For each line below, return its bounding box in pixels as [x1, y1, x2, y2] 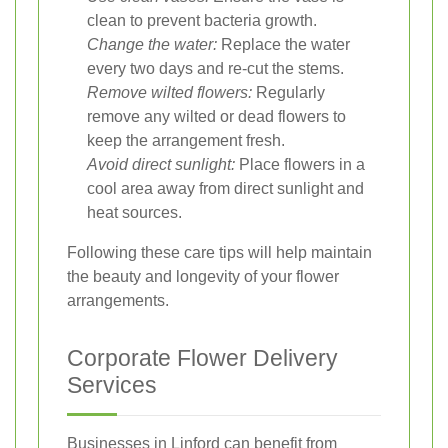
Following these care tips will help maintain [67, 243, 372, 261]
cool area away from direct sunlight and [87, 179, 364, 197]
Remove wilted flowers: [87, 83, 252, 101]
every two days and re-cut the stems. [87, 59, 344, 77]
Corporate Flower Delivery [67, 344, 338, 371]
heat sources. [87, 203, 182, 221]
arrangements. [67, 291, 169, 309]
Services [67, 371, 157, 398]
